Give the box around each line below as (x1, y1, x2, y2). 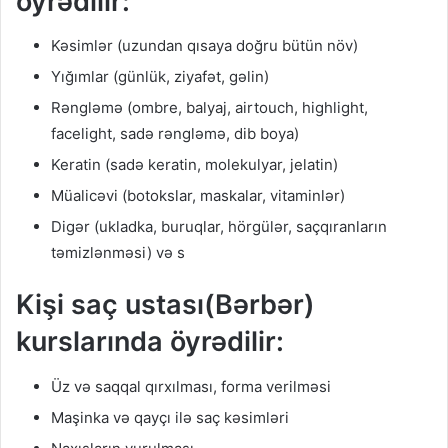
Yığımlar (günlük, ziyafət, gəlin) (51, 67, 269, 87)
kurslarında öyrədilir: (16, 325, 284, 359)
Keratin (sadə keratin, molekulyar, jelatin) (51, 155, 338, 175)
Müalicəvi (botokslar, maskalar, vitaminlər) (51, 186, 345, 206)
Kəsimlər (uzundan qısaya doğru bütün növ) (51, 36, 358, 56)
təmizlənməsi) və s (51, 243, 185, 263)
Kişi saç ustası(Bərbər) (16, 288, 315, 322)
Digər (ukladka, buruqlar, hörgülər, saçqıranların (51, 217, 387, 237)
